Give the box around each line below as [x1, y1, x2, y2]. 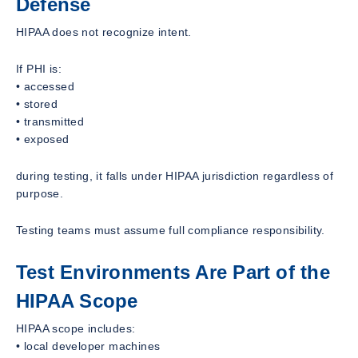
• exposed [16, 132, 70, 145]
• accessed [16, 79, 74, 93]
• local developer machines [16, 339, 161, 352]
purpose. [16, 186, 64, 200]
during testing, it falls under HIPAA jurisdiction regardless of [16, 169, 334, 182]
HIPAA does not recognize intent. [16, 25, 192, 38]
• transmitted [16, 114, 85, 128]
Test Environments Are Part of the [16, 261, 330, 283]
